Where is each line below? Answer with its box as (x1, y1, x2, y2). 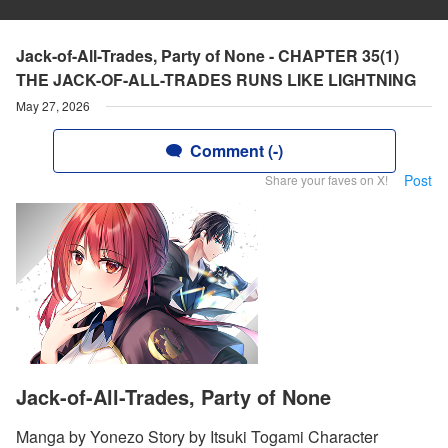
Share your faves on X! (265, 171, 388, 188)
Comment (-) (189, 139, 283, 162)
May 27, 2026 (16, 97, 90, 114)
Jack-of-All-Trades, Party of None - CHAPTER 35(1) (16, 44, 399, 67)
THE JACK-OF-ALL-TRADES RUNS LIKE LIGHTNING (16, 68, 416, 91)
